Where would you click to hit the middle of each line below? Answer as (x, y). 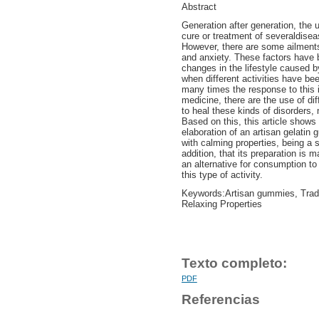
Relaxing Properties (223, 204)
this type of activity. (223, 175)
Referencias (220, 299)
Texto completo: (234, 263)
